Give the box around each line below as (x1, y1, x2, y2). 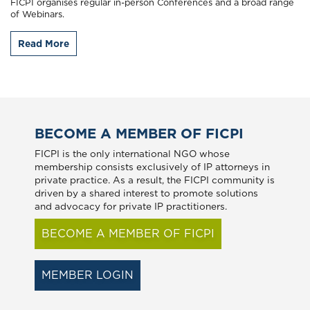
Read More (18, 37, 69, 49)
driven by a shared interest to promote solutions (35, 187, 258, 199)
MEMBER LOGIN (42, 268, 134, 282)
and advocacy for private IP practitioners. (35, 200, 227, 212)
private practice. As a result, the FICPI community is (35, 174, 275, 185)
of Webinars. (10, 8, 64, 19)
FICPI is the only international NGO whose (35, 147, 230, 159)
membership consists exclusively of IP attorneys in (35, 161, 270, 172)
